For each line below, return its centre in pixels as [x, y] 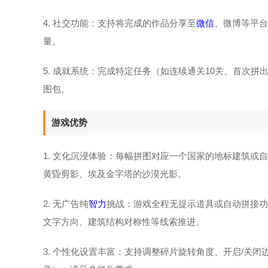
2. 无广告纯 [66, 204]
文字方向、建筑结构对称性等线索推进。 [124, 222]
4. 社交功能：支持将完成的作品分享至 [120, 23]
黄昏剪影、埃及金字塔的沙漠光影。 [115, 174]
